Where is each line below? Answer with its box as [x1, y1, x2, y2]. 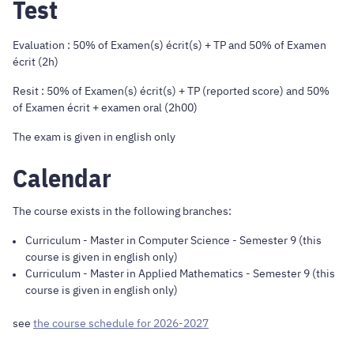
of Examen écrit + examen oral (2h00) [13, 100, 198, 115]
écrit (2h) [13, 54, 58, 69]
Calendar [13, 161, 111, 195]
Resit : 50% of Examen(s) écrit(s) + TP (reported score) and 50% [13, 83, 330, 98]
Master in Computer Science [90, 233, 230, 248]
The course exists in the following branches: [13, 204, 232, 219]
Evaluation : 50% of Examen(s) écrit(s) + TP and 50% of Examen [13, 37, 326, 52]
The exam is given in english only [13, 129, 175, 144]
